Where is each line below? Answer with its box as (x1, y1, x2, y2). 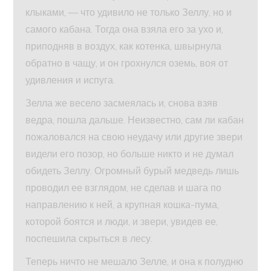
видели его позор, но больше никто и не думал (25, 148, 234, 160)
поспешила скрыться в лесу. (25, 232, 153, 245)
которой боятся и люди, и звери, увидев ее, (25, 215, 218, 228)
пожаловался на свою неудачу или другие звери (25, 131, 243, 143)
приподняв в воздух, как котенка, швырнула (25, 40, 222, 53)
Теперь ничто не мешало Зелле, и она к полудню (25, 255, 244, 268)
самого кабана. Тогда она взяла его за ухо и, (25, 23, 224, 36)
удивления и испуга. (25, 74, 116, 87)
